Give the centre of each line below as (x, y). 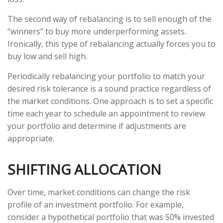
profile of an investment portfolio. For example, (96, 205)
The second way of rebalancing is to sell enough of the (110, 19)
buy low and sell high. (47, 56)
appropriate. (31, 139)
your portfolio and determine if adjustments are (97, 126)
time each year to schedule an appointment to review (106, 114)
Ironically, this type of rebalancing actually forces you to (111, 44)
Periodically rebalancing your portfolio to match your (106, 76)
